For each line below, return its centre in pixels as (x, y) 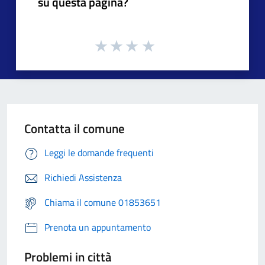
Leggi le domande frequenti (99, 153)
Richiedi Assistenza (83, 178)
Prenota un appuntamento (98, 227)
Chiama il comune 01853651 (103, 203)
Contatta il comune (75, 129)
